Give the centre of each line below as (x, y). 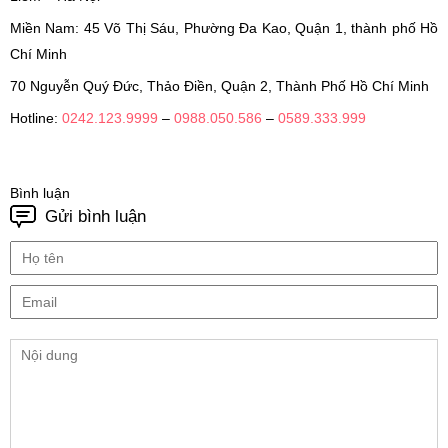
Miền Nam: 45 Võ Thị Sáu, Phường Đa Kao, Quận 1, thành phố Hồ (224, 28)
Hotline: (36, 118)
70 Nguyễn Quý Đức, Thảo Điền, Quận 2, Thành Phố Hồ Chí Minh (219, 86)
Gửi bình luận (95, 217)
